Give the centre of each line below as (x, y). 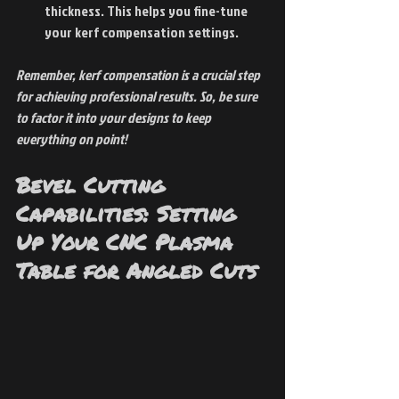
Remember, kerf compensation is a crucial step (139, 75)
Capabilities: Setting (130, 214)
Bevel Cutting (94, 185)
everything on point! (72, 139)
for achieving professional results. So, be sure (138, 97)
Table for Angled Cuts (136, 271)
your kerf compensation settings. (142, 33)
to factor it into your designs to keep (115, 118)
